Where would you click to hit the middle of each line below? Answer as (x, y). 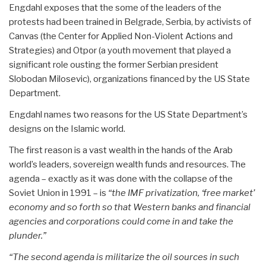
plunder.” (28, 235)
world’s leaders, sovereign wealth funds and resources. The (127, 164)
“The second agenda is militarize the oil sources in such (124, 257)
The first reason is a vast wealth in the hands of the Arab (121, 150)
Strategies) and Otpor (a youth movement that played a (120, 50)
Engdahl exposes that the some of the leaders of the (115, 7)
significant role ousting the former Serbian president (114, 64)
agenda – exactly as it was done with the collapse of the (121, 178)
